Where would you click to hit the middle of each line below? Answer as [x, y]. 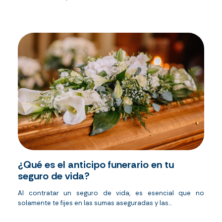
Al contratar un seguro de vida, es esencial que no [111, 193]
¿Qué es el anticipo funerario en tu [96, 165]
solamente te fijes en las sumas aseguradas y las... [95, 203]
